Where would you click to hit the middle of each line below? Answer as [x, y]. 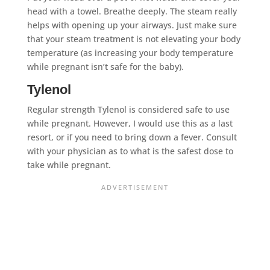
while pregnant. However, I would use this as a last [130, 123]
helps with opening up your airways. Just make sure [132, 25]
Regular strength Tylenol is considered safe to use [128, 109]
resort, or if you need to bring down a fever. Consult [132, 137]
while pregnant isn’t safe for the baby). [105, 66]
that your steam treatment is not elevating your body [133, 39]
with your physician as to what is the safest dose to [130, 151]
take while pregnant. [69, 165]
